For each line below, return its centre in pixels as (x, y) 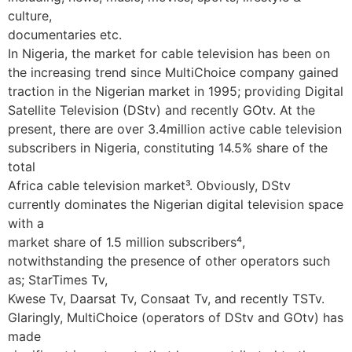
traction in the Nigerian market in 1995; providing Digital (176, 92)
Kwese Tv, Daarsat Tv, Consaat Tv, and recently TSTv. (166, 299)
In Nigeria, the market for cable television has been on (169, 54)
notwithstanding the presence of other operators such (169, 261)
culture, (30, 16)
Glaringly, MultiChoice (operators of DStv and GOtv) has (176, 318)
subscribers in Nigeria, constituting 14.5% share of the (168, 148)
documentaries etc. (65, 35)
